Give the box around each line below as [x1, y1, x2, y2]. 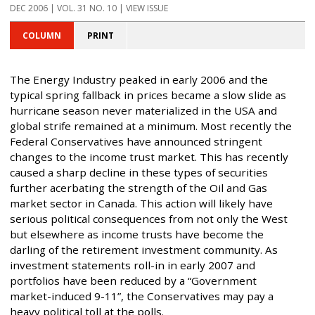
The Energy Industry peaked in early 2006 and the [10, 72, 268, 87]
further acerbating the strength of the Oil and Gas [10, 181, 267, 195]
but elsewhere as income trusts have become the [10, 227, 264, 242]
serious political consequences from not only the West [10, 212, 288, 226]
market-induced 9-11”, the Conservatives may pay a [10, 289, 274, 304]
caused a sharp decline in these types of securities [10, 165, 268, 180]
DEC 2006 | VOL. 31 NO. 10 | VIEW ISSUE [10, 2, 168, 15]
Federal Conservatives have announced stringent [10, 134, 262, 149]
